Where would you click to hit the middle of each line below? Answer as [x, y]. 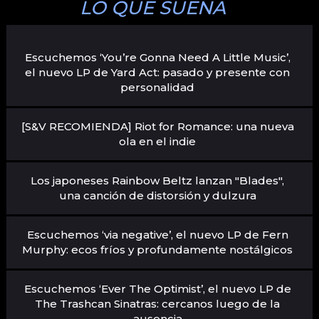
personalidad [157, 87]
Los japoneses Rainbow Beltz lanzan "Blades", [157, 180]
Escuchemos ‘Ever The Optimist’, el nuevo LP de [157, 288]
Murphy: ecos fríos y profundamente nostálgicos [157, 249]
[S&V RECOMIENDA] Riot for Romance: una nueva [157, 126]
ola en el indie [157, 141]
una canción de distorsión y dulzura [157, 195]
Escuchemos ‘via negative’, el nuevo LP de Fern [157, 234]
